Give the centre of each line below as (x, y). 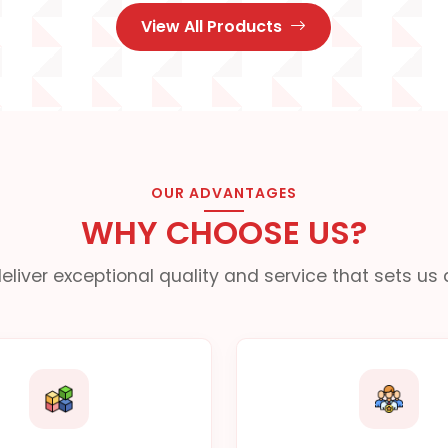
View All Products (212, 26)
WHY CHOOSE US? (223, 232)
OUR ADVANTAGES (223, 192)
